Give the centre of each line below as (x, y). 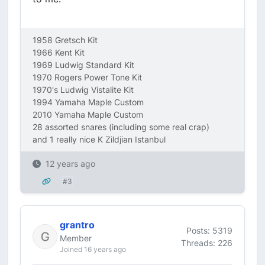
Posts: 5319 (209, 230)
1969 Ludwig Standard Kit (83, 65)
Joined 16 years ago (93, 249)
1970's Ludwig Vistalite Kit (83, 90)
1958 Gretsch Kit (65, 40)
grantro (77, 225)
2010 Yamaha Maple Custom (88, 114)
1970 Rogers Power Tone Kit (87, 77)
